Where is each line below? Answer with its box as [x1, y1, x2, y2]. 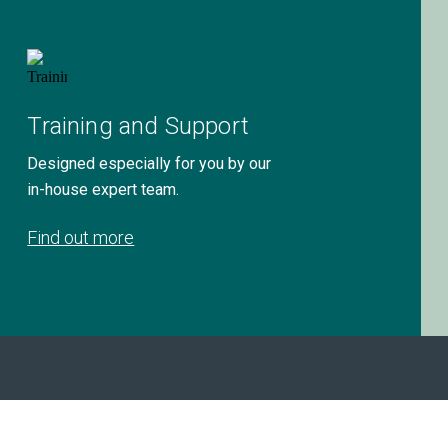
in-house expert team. [27, 180, 180, 199]
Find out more [27, 227, 135, 248]
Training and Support [27, 112, 249, 140]
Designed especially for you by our [27, 154, 272, 173]
